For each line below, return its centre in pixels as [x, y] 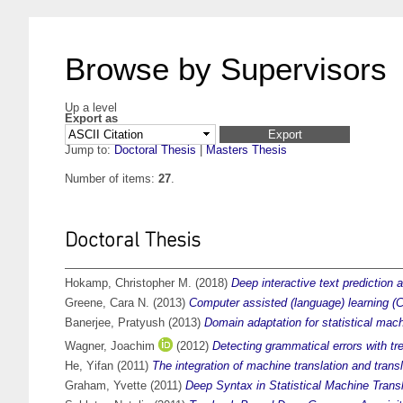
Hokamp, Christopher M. [128, 283]
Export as [91, 118]
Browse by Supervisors [226, 69]
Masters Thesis [246, 150]
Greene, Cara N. [107, 303]
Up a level [91, 107]
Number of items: [112, 179]
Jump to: [90, 150]
